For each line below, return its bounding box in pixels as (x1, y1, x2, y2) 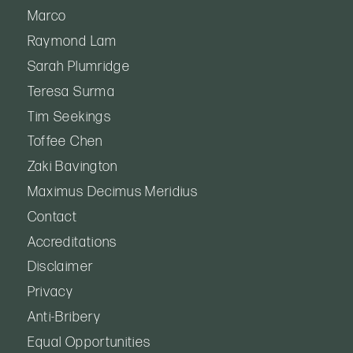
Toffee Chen (27, 133, 103, 150)
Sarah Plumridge (27, 58, 130, 75)
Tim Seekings (27, 108, 111, 125)
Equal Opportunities (27, 333, 151, 351)
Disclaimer (27, 258, 94, 276)
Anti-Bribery (27, 308, 101, 325)
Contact (27, 208, 78, 225)
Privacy (27, 284, 74, 301)
